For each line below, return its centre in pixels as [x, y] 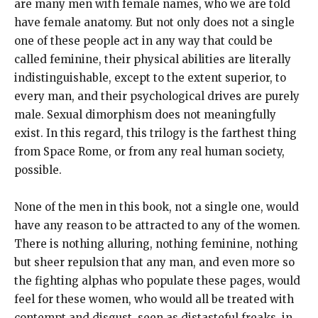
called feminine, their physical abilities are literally [153, 59]
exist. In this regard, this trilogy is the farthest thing [155, 133]
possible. [38, 170]
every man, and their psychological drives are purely [157, 96]
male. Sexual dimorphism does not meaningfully [145, 114]
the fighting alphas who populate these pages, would [157, 280]
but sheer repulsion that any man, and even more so [154, 262]
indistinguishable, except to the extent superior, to [150, 77]
